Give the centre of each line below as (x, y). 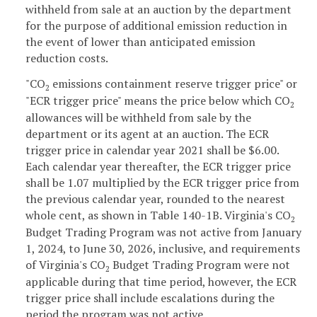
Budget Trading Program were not (200, 264)
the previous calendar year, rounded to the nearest (155, 198)
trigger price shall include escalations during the (150, 298)
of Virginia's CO (65, 264)
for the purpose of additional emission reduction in (156, 25)
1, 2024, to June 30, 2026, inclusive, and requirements (163, 248)
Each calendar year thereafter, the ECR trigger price (158, 166)
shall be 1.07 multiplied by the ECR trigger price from (162, 182)
